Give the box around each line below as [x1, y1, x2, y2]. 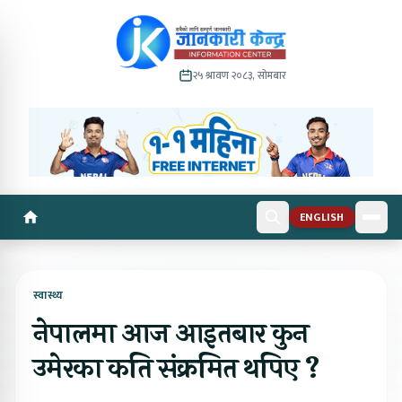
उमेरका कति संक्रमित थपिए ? [33, 347, 320, 390]
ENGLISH [299, 207, 345, 226]
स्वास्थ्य [33, 285, 64, 304]
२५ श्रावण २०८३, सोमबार [193, 66, 287, 84]
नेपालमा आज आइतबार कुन [33, 312, 308, 355]
